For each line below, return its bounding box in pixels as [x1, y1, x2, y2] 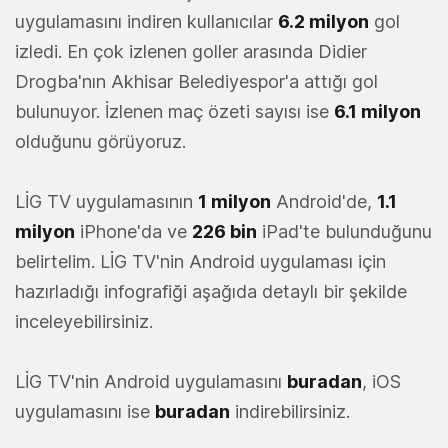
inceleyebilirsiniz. [15, 311, 153, 332]
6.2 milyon [278, 11, 369, 32]
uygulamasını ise [15, 401, 155, 422]
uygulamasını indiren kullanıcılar [15, 11, 278, 32]
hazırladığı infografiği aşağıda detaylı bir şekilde [15, 281, 407, 302]
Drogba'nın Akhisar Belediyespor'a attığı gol [15, 71, 378, 92]
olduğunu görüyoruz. [15, 131, 186, 152]
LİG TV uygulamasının [15, 191, 198, 212]
